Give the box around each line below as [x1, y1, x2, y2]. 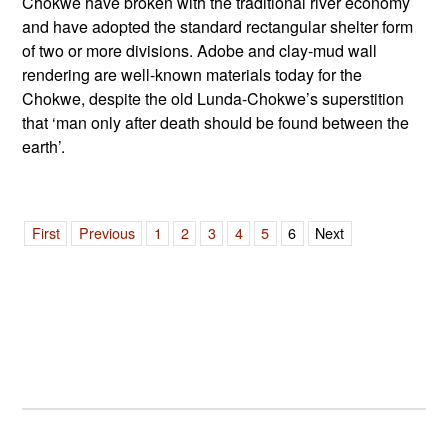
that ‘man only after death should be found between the [22, 111, 410, 135]
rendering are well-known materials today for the [22, 63, 363, 87]
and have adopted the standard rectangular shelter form [22, 15, 414, 39]
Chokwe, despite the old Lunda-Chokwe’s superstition [22, 87, 405, 111]
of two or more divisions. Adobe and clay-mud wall [22, 39, 378, 63]
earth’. [22, 135, 66, 159]
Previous [78, 222, 135, 244]
